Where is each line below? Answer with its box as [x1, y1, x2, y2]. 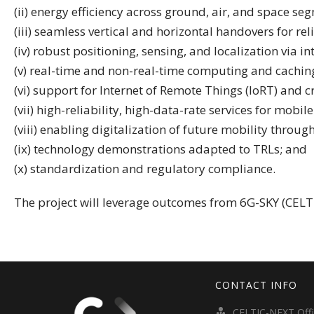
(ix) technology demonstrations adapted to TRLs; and [14, 140, 307, 157]
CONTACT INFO [214, 278, 297, 292]
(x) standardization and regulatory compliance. [14, 160, 275, 177]
